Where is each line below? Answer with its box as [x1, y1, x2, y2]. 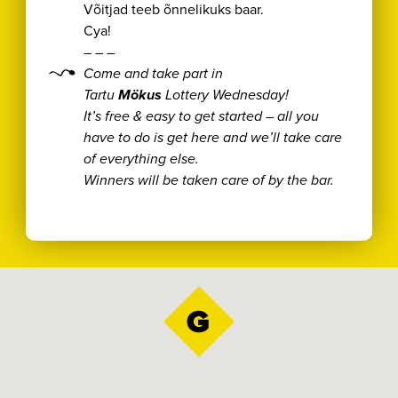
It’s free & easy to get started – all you [84, 106, 320, 127]
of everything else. [84, 148, 200, 170]
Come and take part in [84, 63, 224, 84]
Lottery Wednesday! [162, 84, 290, 106]
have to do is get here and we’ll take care [84, 127, 343, 148]
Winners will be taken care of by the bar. [84, 170, 335, 191]
